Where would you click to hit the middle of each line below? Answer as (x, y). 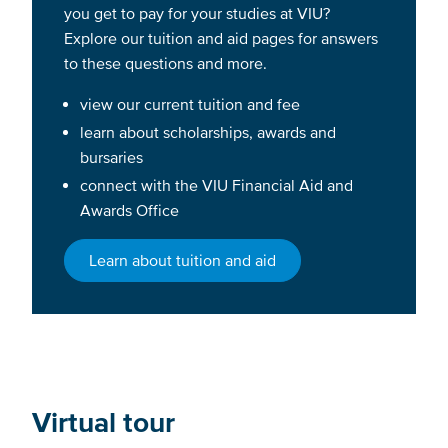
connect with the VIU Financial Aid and (216, 185)
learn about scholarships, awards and (208, 132)
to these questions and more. (167, 62)
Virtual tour (103, 422)
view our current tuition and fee (192, 103)
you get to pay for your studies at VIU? (197, 12)
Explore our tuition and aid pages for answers (221, 37)
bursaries (111, 157)
